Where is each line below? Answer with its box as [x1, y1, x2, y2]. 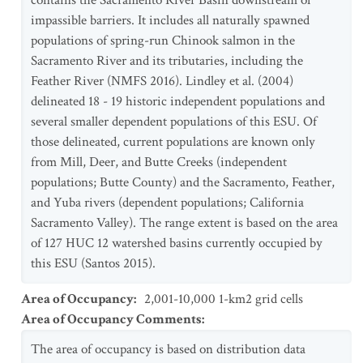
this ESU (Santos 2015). [31, 254, 156, 272]
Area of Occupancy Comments [21, 310, 202, 328]
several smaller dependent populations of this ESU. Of [31, 113, 317, 130]
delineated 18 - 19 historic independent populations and [31, 92, 325, 110]
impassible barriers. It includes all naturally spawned [31, 11, 310, 29]
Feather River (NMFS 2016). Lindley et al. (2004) [31, 72, 293, 90]
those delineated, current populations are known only [31, 133, 315, 151]
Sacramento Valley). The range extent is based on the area [31, 214, 338, 232]
